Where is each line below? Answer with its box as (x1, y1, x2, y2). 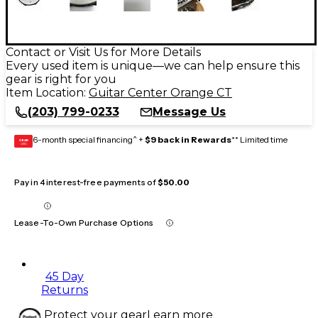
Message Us (153, 104, 226, 119)
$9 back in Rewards (145, 133, 231, 145)
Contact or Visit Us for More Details (6, 45, 201, 59)
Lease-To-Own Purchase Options (14, 216, 154, 228)
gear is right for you (6, 72, 116, 86)
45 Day (45, 269, 84, 283)
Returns (41, 283, 88, 297)
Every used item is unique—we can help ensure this (6, 58, 300, 72)
